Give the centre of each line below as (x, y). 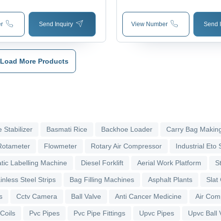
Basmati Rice (67, 129)
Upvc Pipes (157, 213)
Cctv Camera (37, 196)
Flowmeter (60, 146)
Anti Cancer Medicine (148, 196)
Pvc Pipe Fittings (99, 213)
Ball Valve (86, 196)
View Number (150, 24)
